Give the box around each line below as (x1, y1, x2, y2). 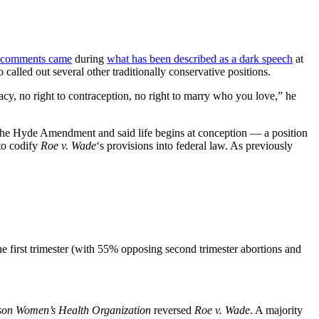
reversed (151, 303, 194, 316)
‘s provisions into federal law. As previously (96, 139, 293, 152)
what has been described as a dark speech (107, 52, 293, 65)
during (72, 52, 107, 65)
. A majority (250, 303, 303, 316)
